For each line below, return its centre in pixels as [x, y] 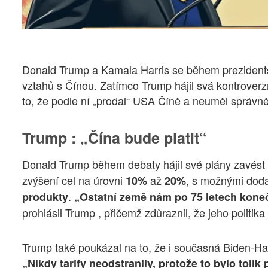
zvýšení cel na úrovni [74, 180]
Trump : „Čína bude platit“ [115, 138]
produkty [45, 197]
